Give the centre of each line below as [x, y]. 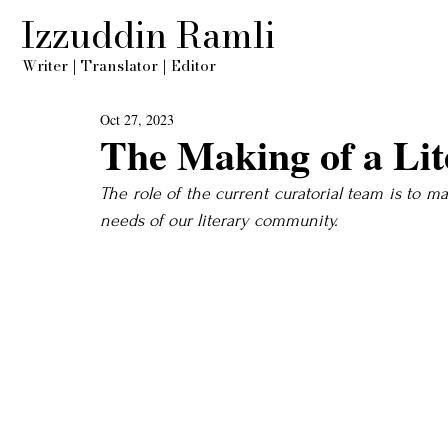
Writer [47, 65]
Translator [117, 65]
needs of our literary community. [219, 220]
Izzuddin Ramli [148, 34]
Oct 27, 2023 [137, 119]
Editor [191, 65]
